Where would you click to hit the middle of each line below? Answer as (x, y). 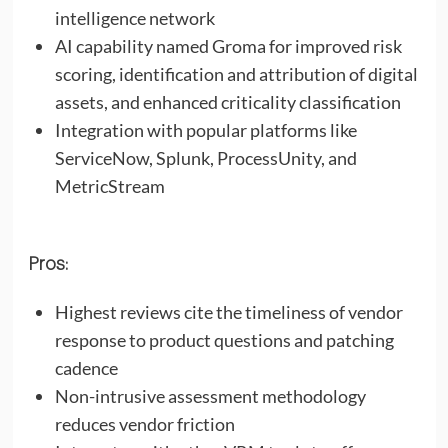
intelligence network (134, 17)
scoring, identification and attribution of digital (236, 73)
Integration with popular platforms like (205, 129)
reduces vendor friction (144, 423)
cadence (86, 367)
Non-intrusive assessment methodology (210, 395)
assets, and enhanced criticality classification (227, 101)
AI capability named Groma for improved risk (228, 45)
